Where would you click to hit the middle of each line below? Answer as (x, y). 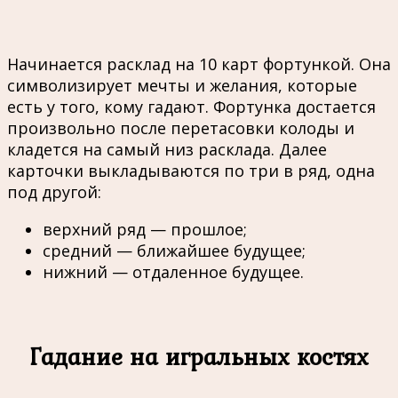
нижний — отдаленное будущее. (173, 272)
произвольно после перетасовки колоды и (181, 128)
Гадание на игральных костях (199, 356)
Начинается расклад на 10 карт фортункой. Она (199, 64)
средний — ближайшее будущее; (174, 251)
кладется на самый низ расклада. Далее (167, 150)
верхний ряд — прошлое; (145, 230)
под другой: (54, 192)
